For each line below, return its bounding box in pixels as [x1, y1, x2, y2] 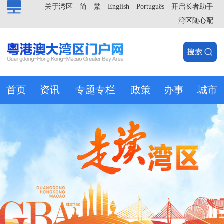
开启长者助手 [171, 3, 213, 10]
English [108, 3, 129, 10]
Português [136, 3, 164, 10]
